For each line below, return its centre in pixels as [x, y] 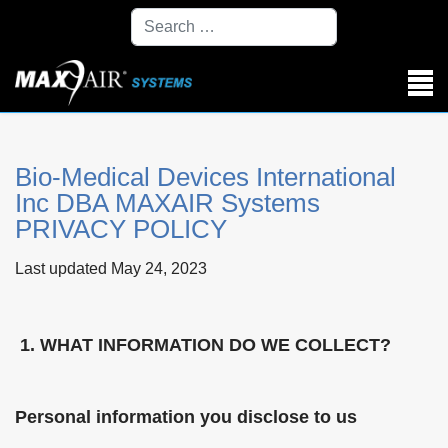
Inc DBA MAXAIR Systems [167, 203]
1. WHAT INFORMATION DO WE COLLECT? [205, 345]
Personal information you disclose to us [186, 417]
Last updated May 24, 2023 [111, 268]
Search [152, 17]
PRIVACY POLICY [121, 229]
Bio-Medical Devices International [205, 177]
